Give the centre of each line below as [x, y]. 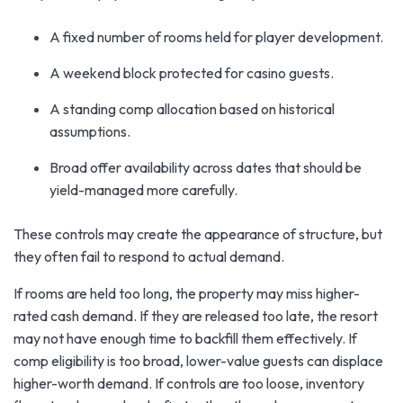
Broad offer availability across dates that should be [206, 167]
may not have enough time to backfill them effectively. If [185, 338]
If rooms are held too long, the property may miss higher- [187, 293]
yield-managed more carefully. [143, 189]
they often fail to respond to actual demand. [149, 256]
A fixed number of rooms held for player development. [216, 36]
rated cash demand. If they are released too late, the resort [196, 315]
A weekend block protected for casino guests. [192, 72]
